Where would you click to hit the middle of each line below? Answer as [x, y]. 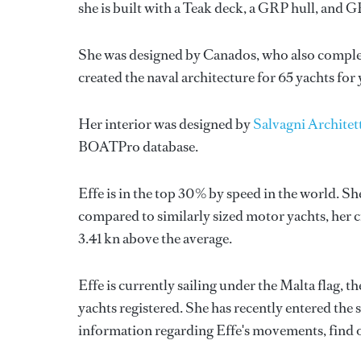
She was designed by [141, 55]
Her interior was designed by [166, 124]
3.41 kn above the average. [155, 239]
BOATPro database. [138, 147]
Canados [230, 55]
